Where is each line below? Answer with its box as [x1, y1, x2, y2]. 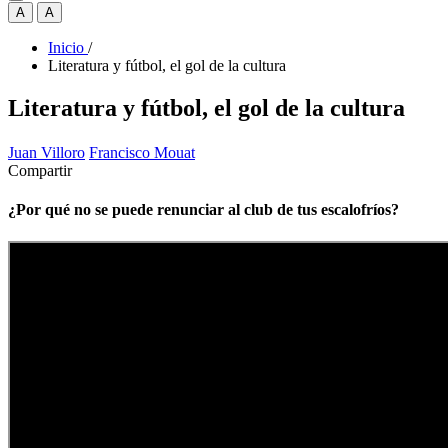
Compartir [8, 162, 72, 180]
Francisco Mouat [89, 144, 195, 162]
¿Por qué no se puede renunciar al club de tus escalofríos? [8, 201, 399, 219]
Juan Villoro [8, 144, 85, 162]
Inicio [48, 39, 84, 56]
